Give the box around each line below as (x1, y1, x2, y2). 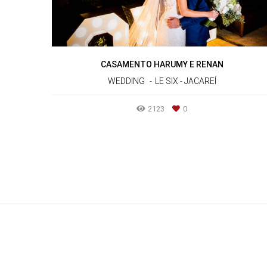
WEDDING (107, 76, 145, 86)
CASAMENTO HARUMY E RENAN (100, 59, 223, 69)
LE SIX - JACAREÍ (154, 76, 216, 86)
